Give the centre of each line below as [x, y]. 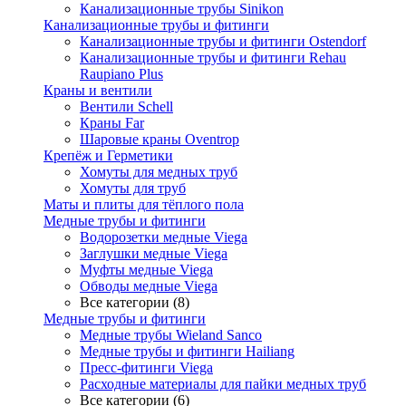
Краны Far [112, 123]
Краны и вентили [98, 90]
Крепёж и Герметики [108, 155]
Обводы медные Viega [149, 286]
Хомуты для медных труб [159, 172]
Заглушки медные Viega [154, 253]
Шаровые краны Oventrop [159, 139]
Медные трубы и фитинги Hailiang [187, 351]
